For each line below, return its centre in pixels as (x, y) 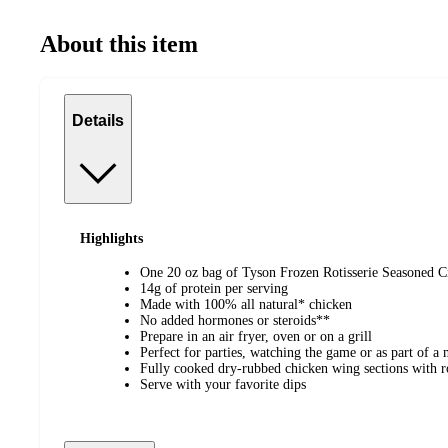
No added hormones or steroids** (235, 321)
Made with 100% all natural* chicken (246, 305)
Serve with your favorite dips (223, 385)
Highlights (111, 238)
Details (98, 121)
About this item (119, 43)
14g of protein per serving (214, 289)
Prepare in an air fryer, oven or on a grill (256, 337)
